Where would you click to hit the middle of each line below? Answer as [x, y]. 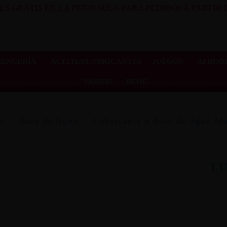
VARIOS [97, 81]
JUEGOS [167, 61]
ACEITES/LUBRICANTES [96, 61]
